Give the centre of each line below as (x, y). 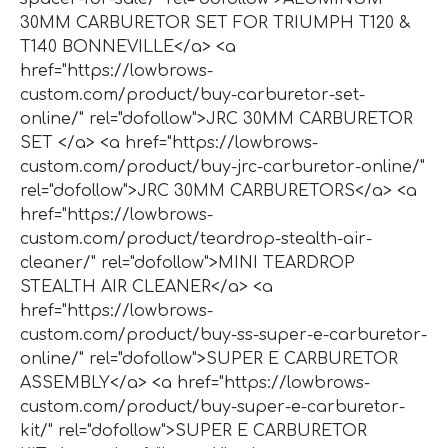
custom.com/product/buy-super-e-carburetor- (212, 406)
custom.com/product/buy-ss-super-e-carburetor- (223, 334)
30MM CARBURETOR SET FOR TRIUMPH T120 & (215, 22)
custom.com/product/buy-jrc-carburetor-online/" (222, 166)
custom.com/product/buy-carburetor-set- (192, 94)
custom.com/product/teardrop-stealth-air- (196, 238)
